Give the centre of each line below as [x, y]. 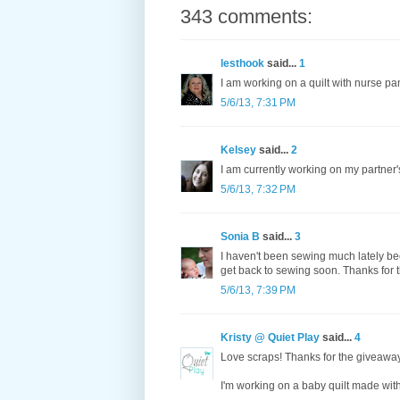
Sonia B [240, 237]
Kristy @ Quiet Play [270, 338]
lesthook [242, 64]
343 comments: [246, 17]
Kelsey [238, 150]
